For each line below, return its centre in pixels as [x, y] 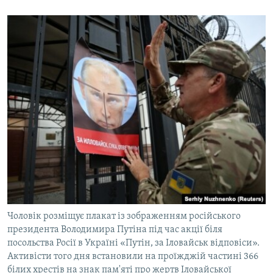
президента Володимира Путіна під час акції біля [115, 230]
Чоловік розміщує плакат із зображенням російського [124, 217]
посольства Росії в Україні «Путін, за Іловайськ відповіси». [133, 243]
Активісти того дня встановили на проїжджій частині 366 [133, 257]
